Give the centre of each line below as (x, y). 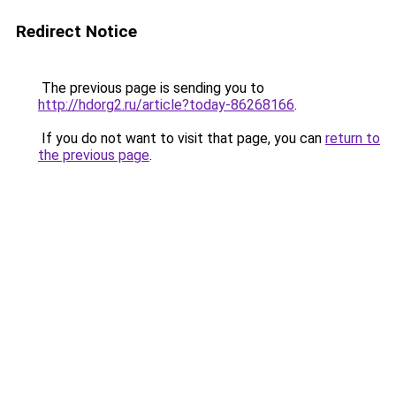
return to (353, 138)
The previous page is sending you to (151, 88)
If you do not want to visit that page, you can (182, 138)
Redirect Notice (76, 31)
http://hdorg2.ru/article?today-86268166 (166, 105)
